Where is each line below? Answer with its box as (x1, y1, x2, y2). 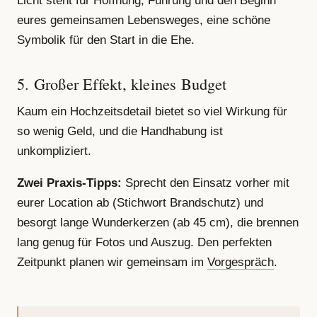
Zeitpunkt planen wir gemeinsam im (17, 255, 207, 270)
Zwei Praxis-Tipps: (17, 176, 122, 190)
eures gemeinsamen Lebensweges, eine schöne (17, 13, 270, 27)
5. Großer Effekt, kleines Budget (17, 73, 227, 95)
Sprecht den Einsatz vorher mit (122, 176, 289, 190)
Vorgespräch (207, 255, 274, 270)
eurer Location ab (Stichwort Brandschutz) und (17, 196, 263, 210)
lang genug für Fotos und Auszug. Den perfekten (17, 236, 272, 250)
